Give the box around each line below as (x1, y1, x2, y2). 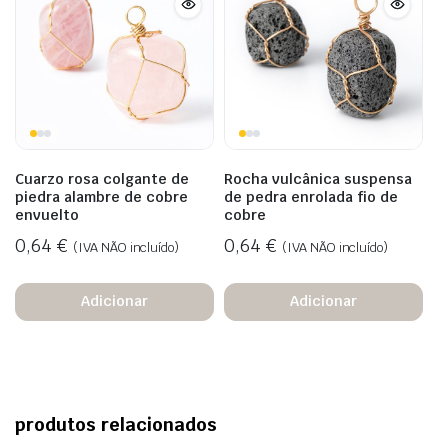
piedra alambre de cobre (15, 187, 188, 206)
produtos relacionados (15, 412, 217, 436)
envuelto (15, 205, 79, 224)
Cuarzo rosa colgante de (15, 169, 189, 188)
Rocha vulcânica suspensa (224, 169, 412, 188)
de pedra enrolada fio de (224, 187, 398, 206)
